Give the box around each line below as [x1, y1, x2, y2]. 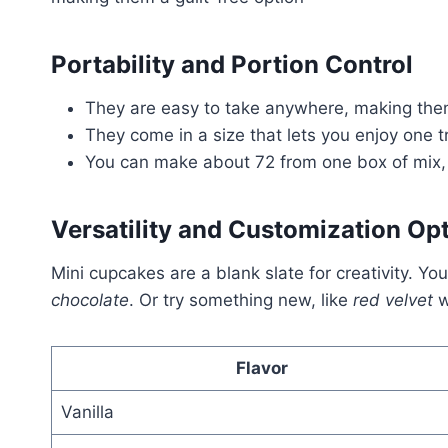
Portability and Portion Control [51, 50, 413, 80]
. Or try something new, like [129, 290, 353, 311]
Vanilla [60, 402, 114, 423]
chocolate [51, 290, 129, 311]
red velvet [353, 290, 433, 311]
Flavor [236, 358, 288, 379]
